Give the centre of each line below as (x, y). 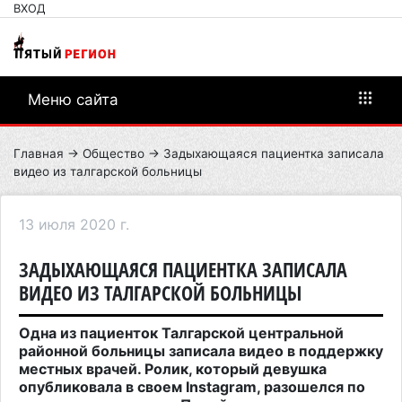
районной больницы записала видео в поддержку (201, 350)
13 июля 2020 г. (74, 224)
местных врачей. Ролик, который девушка (173, 368)
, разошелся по (311, 386)
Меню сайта (73, 99)
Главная (39, 153)
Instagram (221, 386)
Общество (114, 153)
